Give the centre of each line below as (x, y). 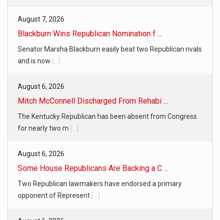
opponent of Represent (55, 195)
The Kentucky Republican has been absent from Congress (107, 116)
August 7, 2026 (41, 19)
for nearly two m (44, 128)
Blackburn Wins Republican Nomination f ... (90, 33)
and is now (35, 61)
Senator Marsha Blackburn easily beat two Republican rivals (110, 49)
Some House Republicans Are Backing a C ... (93, 168)
